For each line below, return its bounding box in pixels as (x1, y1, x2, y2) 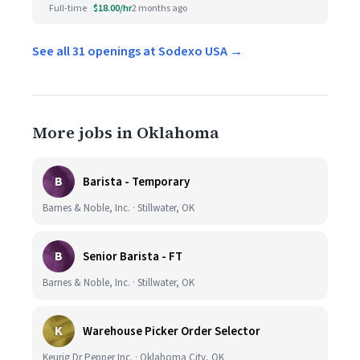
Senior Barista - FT (83, 247, 182, 265)
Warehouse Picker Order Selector (83, 322, 260, 340)
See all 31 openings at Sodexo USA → (32, 43, 243, 60)
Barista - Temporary (83, 173, 190, 190)
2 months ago (132, 2, 187, 15)
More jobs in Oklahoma (32, 121, 219, 144)
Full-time (49, 2, 87, 15)
